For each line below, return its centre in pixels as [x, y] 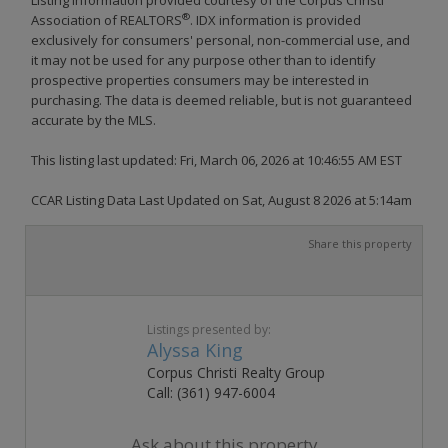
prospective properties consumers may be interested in [200, 79]
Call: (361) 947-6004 [210, 392]
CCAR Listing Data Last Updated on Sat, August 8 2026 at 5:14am [221, 199]
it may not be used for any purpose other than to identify [203, 59]
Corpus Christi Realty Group [235, 372]
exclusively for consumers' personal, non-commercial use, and [220, 39]
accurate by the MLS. [93, 119]
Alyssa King [194, 349]
